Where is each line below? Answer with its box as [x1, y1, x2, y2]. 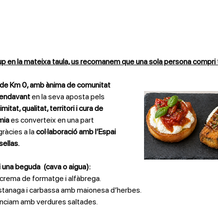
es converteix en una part [10, 115, 95, 125]
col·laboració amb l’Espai [36, 127, 117, 136]
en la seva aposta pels [31, 91, 106, 101]
